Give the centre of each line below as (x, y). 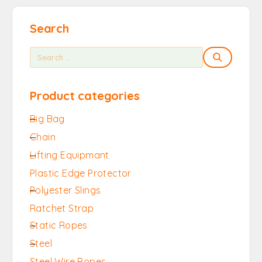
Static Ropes (59, 225)
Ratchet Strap (62, 208)
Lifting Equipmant (70, 155)
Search (49, 28)
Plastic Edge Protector (81, 173)
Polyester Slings (65, 190)
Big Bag (47, 119)
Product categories (85, 96)
